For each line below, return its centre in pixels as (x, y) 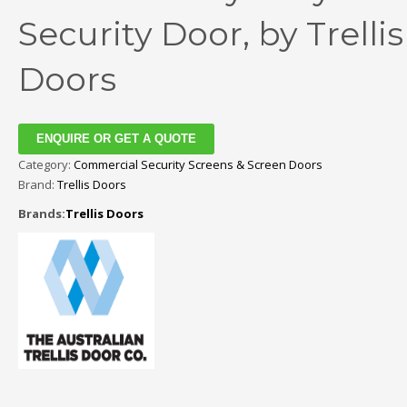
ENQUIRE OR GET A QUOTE (116, 139)
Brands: (41, 214)
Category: (45, 165)
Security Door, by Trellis (210, 34)
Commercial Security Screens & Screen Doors (198, 165)
